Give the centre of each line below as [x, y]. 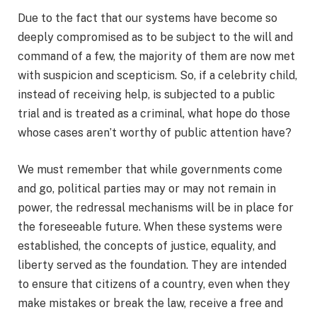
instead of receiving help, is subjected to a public [146, 95]
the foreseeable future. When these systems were [150, 227]
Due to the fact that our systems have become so [148, 18]
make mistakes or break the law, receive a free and [150, 304]
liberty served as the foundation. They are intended [152, 265]
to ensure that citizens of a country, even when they [154, 284]
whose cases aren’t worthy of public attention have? [155, 133]
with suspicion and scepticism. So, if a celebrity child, [157, 76]
